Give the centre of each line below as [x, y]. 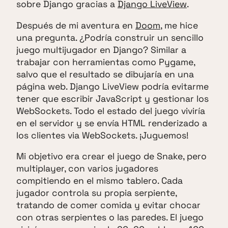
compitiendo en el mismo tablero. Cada [99, 181]
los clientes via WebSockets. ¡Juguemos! [102, 135]
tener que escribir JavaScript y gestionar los [112, 98]
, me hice [179, 25]
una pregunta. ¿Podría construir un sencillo [110, 37]
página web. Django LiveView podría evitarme [112, 86]
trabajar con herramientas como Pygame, [106, 62]
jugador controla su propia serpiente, [96, 193]
